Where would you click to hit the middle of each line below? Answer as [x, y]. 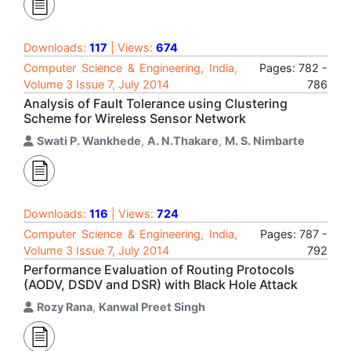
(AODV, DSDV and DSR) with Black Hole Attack [161, 284]
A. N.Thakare [183, 141]
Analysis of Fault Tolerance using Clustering [156, 103]
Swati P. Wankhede [89, 141]
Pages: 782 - [293, 68]
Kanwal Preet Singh [152, 307]
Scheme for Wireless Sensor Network [135, 118]
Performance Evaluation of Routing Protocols [159, 270]
